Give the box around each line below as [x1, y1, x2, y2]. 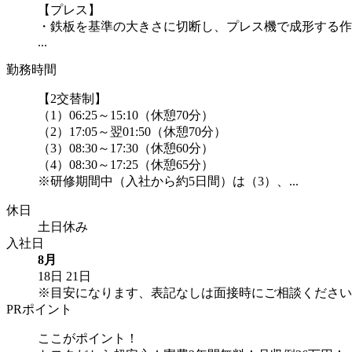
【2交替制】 [38, 91, 107, 105]
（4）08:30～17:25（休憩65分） [38, 157, 214, 171]
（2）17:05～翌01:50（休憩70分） [38, 124, 226, 138]
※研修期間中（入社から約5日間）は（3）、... [38, 174, 299, 188]
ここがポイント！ [38, 331, 138, 345]
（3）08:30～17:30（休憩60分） [38, 141, 214, 155]
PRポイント [6, 302, 72, 316]
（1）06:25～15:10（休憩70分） [38, 108, 214, 122]
